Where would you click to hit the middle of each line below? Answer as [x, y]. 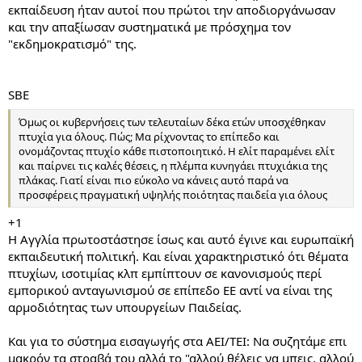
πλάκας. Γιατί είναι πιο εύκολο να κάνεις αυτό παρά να [154, 180]
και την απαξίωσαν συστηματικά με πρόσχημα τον [149, 26]
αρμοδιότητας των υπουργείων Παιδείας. [125, 307]
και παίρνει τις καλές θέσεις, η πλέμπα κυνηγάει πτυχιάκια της [173, 166]
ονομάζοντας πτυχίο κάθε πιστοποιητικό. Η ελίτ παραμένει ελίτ [177, 151]
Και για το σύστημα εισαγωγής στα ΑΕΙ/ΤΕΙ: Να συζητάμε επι [177, 341]
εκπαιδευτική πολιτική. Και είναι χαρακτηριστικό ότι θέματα [178, 256]
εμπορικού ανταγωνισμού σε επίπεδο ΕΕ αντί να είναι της [170, 290]
